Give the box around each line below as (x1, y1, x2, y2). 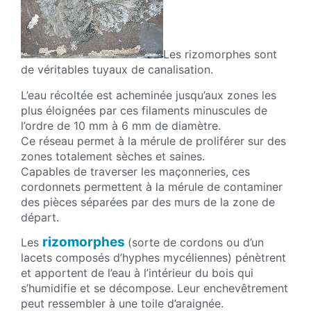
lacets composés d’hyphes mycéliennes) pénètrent (21, 251, 286, 265)
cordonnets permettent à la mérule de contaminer (21, 179, 283, 194)
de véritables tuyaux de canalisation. (21, 62, 213, 77)
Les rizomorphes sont (163, 47, 277, 62)
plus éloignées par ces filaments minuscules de (21, 103, 267, 117)
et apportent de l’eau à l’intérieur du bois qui (21, 266, 253, 280)
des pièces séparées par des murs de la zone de (21, 194, 275, 209)
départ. (21, 210, 59, 224)
